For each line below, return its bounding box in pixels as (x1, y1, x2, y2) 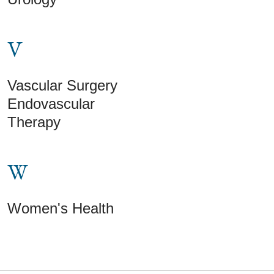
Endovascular (7, 95, 95, 112)
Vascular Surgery (7, 76, 117, 94)
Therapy (7, 113, 61, 130)
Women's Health (7, 199, 114, 217)
